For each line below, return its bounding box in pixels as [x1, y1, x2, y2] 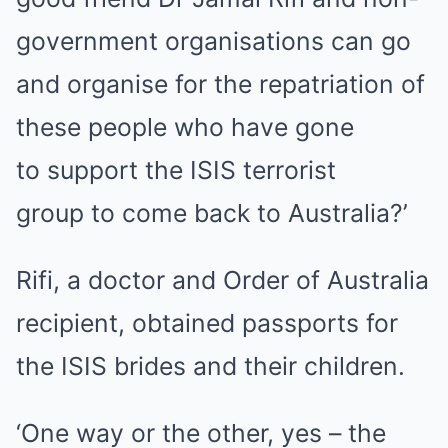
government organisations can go [16, 26, 411, 56]
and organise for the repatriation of [16, 69, 425, 99]
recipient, [16, 308, 132, 338]
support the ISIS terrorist [47, 155, 336, 185]
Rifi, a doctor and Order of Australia [16, 265, 429, 295]
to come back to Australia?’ [84, 198, 408, 228]
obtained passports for [132, 308, 398, 338]
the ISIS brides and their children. [16, 351, 405, 381]
